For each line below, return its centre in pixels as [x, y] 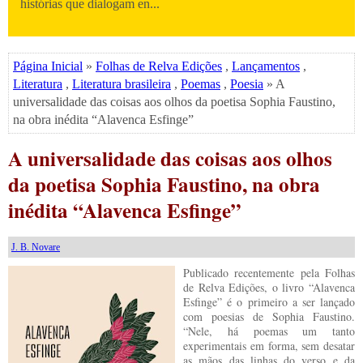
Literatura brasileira [122, 84]
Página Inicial [48, 66]
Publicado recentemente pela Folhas [269, 273]
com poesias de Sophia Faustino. [269, 316]
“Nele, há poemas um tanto [269, 331]
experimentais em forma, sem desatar [269, 346]
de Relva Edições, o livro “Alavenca [269, 287]
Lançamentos [266, 66]
